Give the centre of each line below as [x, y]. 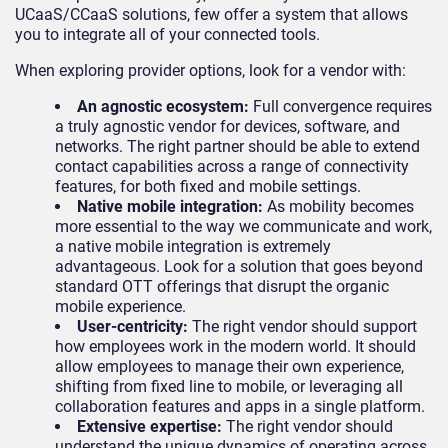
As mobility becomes [338, 206]
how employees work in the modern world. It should [235, 346]
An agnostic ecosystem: [165, 106]
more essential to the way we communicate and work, [243, 226]
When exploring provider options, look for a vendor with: [210, 70]
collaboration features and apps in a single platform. [240, 406]
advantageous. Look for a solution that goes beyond [239, 266]
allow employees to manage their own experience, [229, 366]
